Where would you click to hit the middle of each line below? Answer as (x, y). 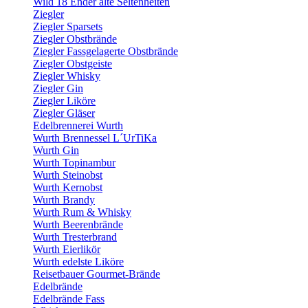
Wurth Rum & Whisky (82, 212)
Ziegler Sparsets (68, 26)
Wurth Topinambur (74, 163)
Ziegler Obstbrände (75, 39)
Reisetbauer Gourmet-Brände (97, 274)
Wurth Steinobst (68, 175)
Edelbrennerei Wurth (78, 125)
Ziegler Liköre (64, 101)
